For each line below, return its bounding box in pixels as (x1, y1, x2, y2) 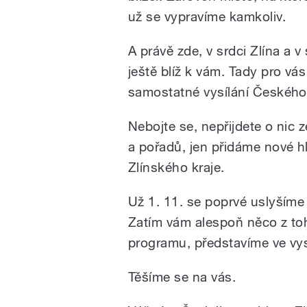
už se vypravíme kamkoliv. (128, 9, 286, 25)
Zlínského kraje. (128, 160, 225, 175)
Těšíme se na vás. (128, 269, 236, 285)
